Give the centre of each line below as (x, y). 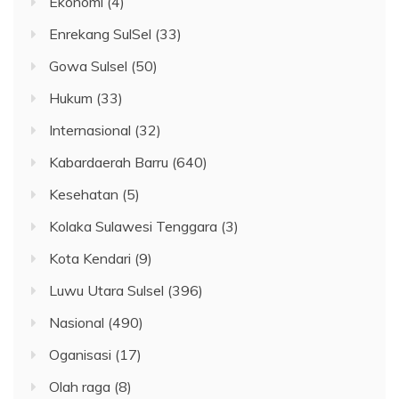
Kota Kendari (90, 258)
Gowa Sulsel (88, 65)
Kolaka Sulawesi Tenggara (133, 226)
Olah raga (80, 386)
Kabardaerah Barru (109, 162)
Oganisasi (80, 354)
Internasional (90, 130)
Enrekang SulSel (100, 33)
